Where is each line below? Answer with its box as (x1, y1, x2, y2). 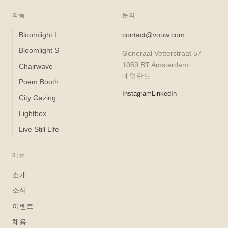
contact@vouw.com (122, 30, 185, 39)
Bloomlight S (19, 46, 59, 54)
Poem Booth (19, 77, 59, 86)
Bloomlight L (19, 30, 59, 39)
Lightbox (19, 109, 46, 118)
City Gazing (19, 93, 56, 102)
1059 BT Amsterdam (122, 60, 188, 69)
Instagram (122, 89, 152, 97)
